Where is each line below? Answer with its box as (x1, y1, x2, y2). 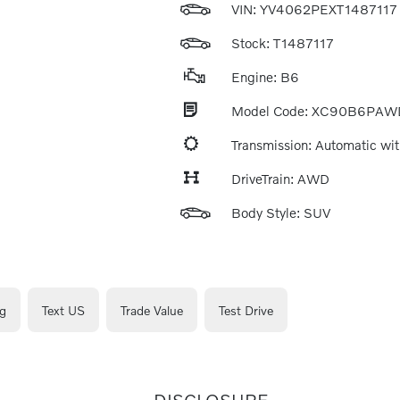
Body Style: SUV (230, 204, 330, 221)
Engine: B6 (230, 69, 299, 85)
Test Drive (218, 302, 273, 318)
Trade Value (120, 302, 183, 318)
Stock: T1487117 (230, 35, 334, 51)
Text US (41, 302, 85, 318)
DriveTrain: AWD (230, 171, 329, 187)
